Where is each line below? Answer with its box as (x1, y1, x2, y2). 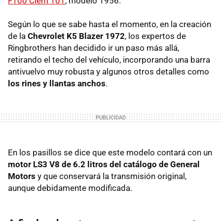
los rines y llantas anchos (8, 78, 106, 88)
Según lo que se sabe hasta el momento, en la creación (8, 19, 211, 29)
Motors (8, 171, 36, 181)
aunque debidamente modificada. (8, 183, 132, 193)
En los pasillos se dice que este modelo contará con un (8, 147, 212, 157)
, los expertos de (125, 31, 186, 41)
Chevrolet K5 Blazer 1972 (28, 31, 125, 41)
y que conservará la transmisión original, (36, 171, 186, 181)
